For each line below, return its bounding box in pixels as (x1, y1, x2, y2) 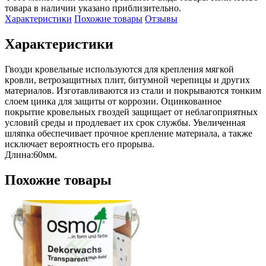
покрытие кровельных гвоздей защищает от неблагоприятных (5, 106, 258, 117)
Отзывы (145, 13, 178, 24)
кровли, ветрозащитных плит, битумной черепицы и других (5, 74, 250, 85)
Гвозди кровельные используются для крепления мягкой (5, 64, 234, 74)
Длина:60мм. (5, 149, 57, 160)
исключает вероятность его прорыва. (5, 138, 154, 149)
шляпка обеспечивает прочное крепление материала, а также (5, 128, 252, 138)
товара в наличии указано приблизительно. (5, 2, 181, 13)
